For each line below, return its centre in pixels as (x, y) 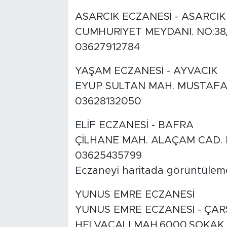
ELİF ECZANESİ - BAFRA (134, 125)
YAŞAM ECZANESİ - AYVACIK (146, 71)
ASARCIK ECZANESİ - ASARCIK (150, 17)
